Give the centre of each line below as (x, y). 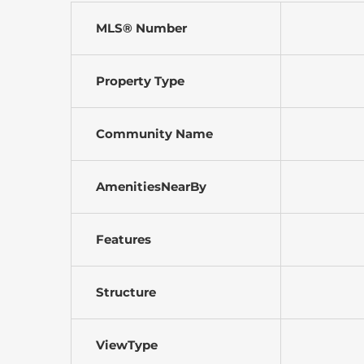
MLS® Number (141, 28)
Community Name (154, 134)
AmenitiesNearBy (151, 187)
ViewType (127, 345)
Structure (126, 292)
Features (123, 240)
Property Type (140, 81)
